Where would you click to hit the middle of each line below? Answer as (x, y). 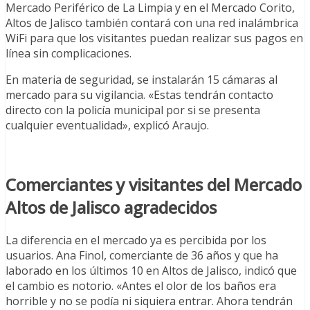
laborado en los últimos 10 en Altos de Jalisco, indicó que (151, 270)
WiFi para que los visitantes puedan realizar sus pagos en (154, 38)
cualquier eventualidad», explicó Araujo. (107, 125)
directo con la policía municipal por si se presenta (133, 110)
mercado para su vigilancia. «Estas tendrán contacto (139, 94)
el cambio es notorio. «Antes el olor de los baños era (141, 285)
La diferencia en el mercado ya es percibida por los (136, 240)
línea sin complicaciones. (69, 53)
